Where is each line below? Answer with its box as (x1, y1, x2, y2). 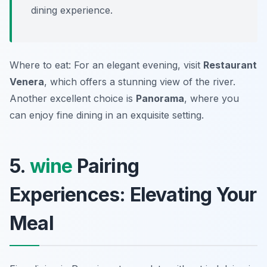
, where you (184, 92, 239, 105)
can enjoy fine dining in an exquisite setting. (10, 109, 204, 122)
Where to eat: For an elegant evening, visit (10, 59, 203, 72)
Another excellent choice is (10, 92, 136, 105)
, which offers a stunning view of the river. (44, 76, 235, 88)
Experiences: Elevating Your (10, 183, 257, 207)
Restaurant (203, 59, 257, 72)
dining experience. (31, 4, 113, 17)
